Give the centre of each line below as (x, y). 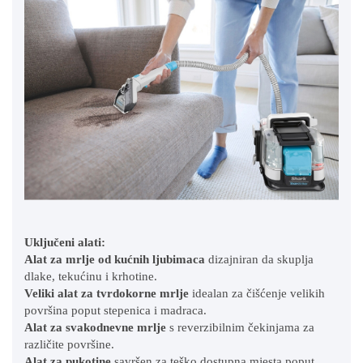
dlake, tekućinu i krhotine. (91, 277)
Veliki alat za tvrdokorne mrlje (107, 294)
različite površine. (69, 345)
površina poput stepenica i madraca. (115, 311)
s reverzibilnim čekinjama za (240, 328)
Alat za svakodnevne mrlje (95, 328)
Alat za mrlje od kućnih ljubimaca (115, 260)
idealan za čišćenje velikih (257, 294)
